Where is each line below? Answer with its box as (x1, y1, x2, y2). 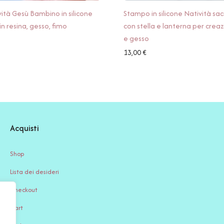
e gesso (123, 32, 149, 43)
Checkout (10, 184, 37, 194)
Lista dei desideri (10, 166, 59, 176)
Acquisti (10, 121, 39, 134)
